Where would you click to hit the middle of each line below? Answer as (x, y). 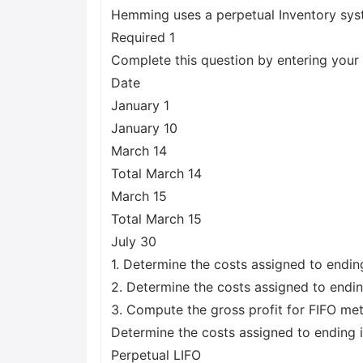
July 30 (134, 241)
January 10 (144, 128)
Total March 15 (156, 219)
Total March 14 (156, 173)
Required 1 (143, 37)
